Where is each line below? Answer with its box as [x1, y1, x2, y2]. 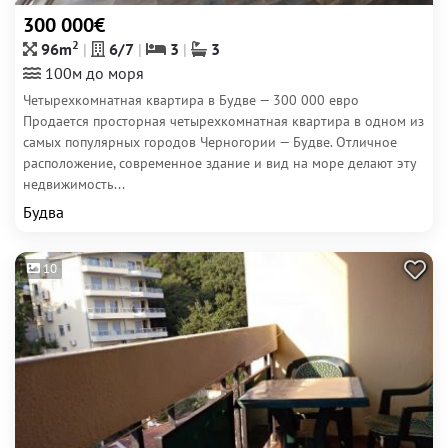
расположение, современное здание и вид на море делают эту [23, 154, 417, 172]
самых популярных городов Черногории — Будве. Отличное [23, 133, 397, 151]
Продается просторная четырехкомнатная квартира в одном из [23, 112, 424, 130]
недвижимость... [23, 175, 125, 193]
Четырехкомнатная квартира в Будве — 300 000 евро [23, 91, 359, 109]
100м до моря [41, 63, 144, 83]
